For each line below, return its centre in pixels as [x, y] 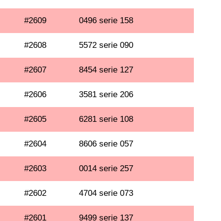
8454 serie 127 [106, 70]
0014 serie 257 [106, 168]
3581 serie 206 [106, 94]
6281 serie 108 [106, 119]
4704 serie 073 [106, 193]
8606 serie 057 [106, 144]
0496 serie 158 [106, 20]
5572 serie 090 [106, 45]
